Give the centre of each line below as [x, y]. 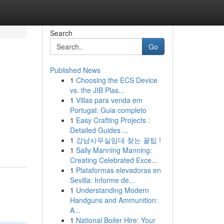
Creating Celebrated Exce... [113, 160]
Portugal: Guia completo [108, 110]
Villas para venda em [109, 100]
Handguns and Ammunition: [114, 200]
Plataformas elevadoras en [118, 170]
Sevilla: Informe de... [102, 180]
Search [61, 33]
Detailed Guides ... [99, 130]
